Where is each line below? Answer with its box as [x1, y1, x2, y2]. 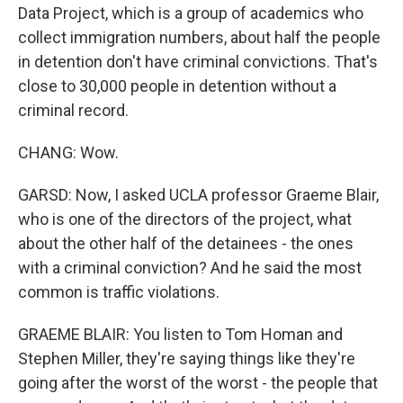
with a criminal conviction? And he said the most [18, 258, 362, 277]
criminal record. [18, 101, 129, 120]
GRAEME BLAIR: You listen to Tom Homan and [18, 325, 343, 344]
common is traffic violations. [18, 282, 219, 301]
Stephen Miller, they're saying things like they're [18, 349, 355, 368]
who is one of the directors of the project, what [18, 210, 352, 228]
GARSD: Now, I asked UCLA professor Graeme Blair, [18, 185, 379, 204]
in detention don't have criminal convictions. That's [18, 52, 378, 71]
